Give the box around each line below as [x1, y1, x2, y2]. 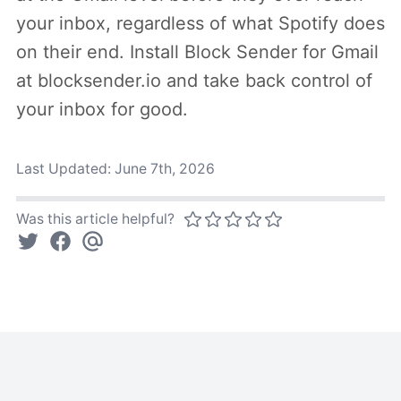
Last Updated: [16, 159, 115, 177]
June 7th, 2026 [115, 159, 215, 177]
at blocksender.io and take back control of [16, 69, 372, 91]
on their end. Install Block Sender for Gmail [16, 40, 379, 63]
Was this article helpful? [16, 209, 175, 227]
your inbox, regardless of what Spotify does [16, 12, 385, 34]
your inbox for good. [16, 98, 188, 120]
